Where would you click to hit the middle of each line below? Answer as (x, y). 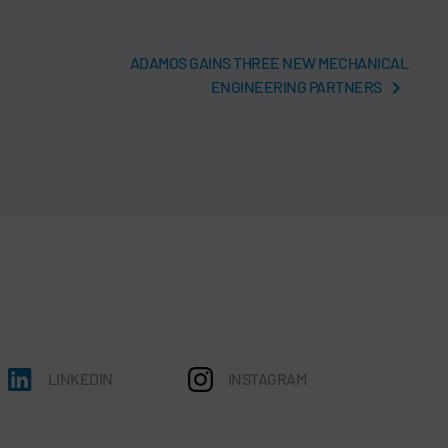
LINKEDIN (80, 378)
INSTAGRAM (267, 378)
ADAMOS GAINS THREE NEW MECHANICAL (268, 62)
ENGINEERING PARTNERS (297, 86)
